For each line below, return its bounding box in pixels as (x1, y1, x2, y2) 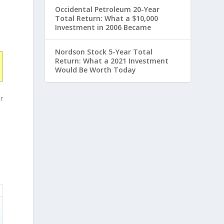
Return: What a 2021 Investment (55, 56, 169, 65)
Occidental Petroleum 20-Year (55, 4, 160, 14)
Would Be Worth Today (55, 65, 136, 74)
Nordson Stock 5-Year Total (55, 47, 153, 56)
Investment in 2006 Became (55, 22, 151, 32)
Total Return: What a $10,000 (55, 13, 158, 23)
